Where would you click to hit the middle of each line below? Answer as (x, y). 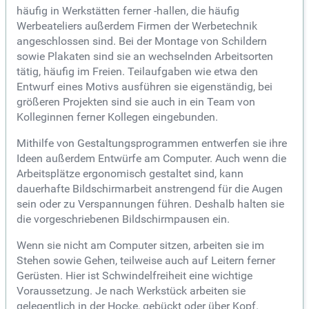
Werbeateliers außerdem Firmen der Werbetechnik (137, 26)
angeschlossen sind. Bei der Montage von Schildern (142, 41)
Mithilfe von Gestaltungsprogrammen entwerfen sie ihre (152, 143)
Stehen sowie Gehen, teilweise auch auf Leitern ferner (146, 261)
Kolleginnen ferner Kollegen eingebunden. (117, 117)
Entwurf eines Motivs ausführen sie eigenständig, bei (144, 87)
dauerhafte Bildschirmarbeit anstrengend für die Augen (150, 189)
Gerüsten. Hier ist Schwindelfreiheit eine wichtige (134, 276)
